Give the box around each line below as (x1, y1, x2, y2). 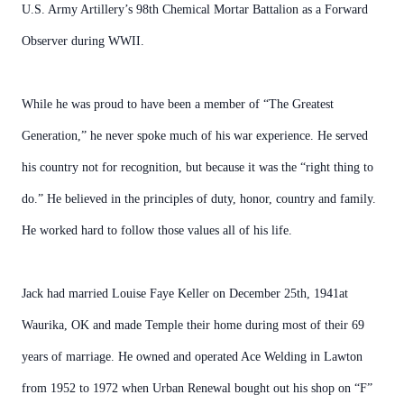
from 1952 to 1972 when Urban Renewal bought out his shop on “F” (22, 381, 372, 395)
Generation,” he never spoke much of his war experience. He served (22, 129, 368, 142)
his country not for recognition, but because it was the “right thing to (22, 161, 373, 174)
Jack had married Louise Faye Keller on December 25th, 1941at (22, 287, 348, 300)
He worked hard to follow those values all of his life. (22, 224, 292, 237)
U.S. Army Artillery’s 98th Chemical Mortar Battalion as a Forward (22, 3, 368, 16)
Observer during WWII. (22, 34, 144, 48)
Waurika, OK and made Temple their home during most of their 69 (22, 318, 364, 332)
